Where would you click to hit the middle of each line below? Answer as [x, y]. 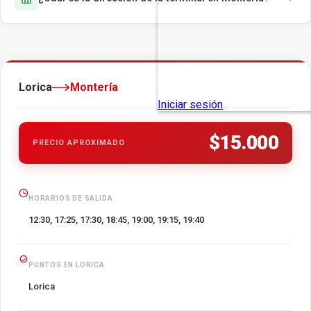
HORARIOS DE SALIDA [71, 199]
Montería [94, 87]
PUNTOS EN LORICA [67, 265]
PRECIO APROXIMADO [79, 143]
